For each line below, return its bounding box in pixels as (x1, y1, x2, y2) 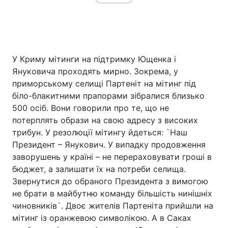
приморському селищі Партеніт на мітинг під (12, 78, 196, 89)
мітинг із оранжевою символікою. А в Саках (12, 213, 191, 223)
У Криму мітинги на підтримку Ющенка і (12, 54, 176, 64)
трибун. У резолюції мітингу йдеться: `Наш (12, 127, 187, 137)
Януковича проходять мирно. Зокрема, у (12, 66, 178, 76)
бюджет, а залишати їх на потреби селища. (12, 164, 186, 174)
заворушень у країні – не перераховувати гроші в (12, 152, 212, 162)
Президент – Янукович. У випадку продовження (12, 139, 206, 150)
